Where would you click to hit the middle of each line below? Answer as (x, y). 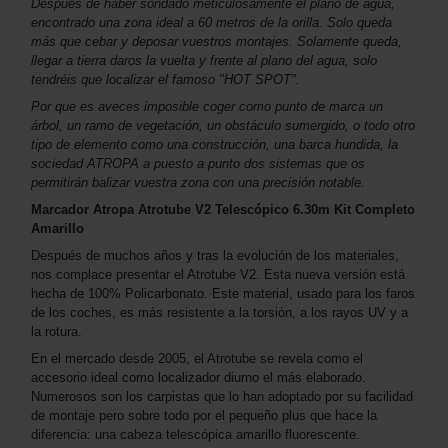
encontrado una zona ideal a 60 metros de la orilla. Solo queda (211, 23)
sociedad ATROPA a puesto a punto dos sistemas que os (198, 164)
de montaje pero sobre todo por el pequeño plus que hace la (204, 416)
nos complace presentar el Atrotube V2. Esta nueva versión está (218, 275)
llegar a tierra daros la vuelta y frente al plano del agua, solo (204, 61)
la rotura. (56, 332)
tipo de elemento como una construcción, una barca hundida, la (214, 145)
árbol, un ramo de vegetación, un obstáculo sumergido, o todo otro (223, 126)
